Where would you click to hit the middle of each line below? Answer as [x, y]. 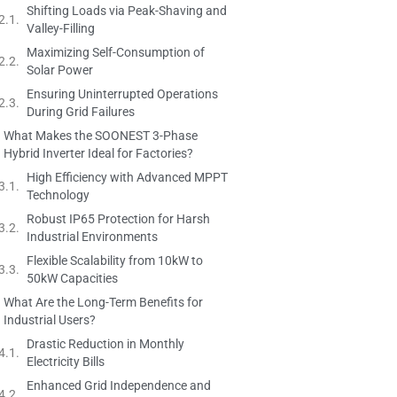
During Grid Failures [81, 111]
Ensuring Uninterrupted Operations [122, 93]
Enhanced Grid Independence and [119, 385]
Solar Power [60, 70]
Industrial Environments [92, 236]
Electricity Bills [66, 361]
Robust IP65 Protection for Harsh [118, 218]
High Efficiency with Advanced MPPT [127, 177]
